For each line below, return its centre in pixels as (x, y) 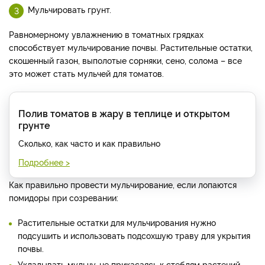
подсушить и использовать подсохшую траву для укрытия (134, 235)
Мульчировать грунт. (70, 9)
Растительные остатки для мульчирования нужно (117, 222)
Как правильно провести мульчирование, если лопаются (123, 185)
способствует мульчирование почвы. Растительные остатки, (131, 47)
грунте (34, 125)
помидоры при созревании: (64, 198)
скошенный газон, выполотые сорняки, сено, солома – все (125, 60)
